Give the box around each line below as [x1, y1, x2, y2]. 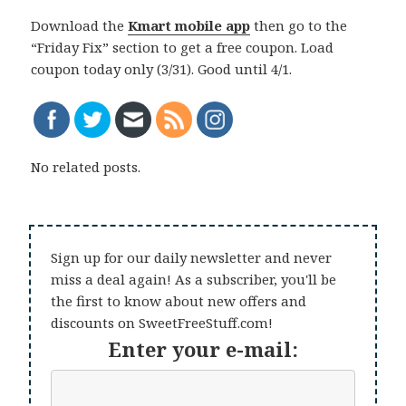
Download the [31, 16, 129, 35]
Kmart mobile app [128, 16, 251, 35]
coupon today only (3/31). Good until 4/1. [31, 60, 293, 79]
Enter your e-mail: [108, 335, 298, 363]
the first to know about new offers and [51, 292, 307, 311]
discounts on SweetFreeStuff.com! [51, 314, 274, 333]
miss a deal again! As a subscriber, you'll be [51, 270, 337, 289]
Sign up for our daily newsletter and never [51, 248, 333, 267]
